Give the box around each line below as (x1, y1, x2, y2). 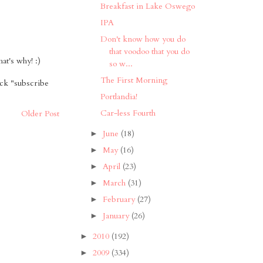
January (102, 210, 131, 222)
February (102, 194, 137, 205)
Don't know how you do (100, 33, 186, 45)
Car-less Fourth (100, 107, 156, 119)
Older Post (21, 107, 59, 119)
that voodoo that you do (109, 46, 190, 58)
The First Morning (100, 75, 168, 86)
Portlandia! (100, 91, 138, 103)
